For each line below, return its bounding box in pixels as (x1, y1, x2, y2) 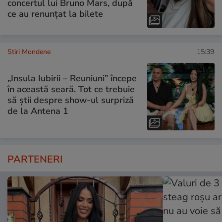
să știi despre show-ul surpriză (7, 94, 134, 107)
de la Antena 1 (7, 105, 68, 117)
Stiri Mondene (7, 47, 51, 56)
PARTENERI (7, 152, 62, 166)
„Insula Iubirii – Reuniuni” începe (7, 72, 137, 85)
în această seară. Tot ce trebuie (7, 83, 135, 96)
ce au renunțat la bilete (7, 7, 103, 20)
